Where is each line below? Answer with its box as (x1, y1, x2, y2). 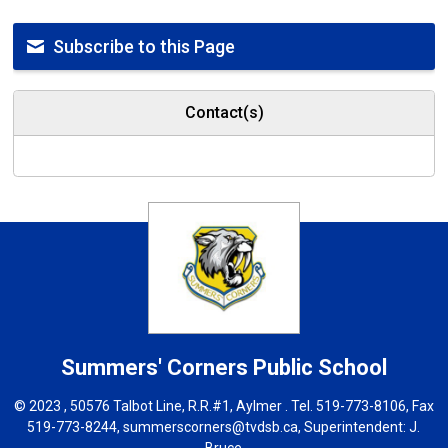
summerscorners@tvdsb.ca (123, 419, 299, 435)
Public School (252, 355, 387, 380)
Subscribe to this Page (53, 36, 236, 57)
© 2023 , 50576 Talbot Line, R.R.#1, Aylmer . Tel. (13, 398, 316, 414)
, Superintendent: (298, 419, 410, 435)
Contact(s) (184, 103, 264, 122)
